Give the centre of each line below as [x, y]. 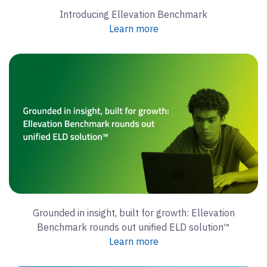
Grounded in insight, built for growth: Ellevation [133, 213]
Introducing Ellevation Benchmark [133, 15]
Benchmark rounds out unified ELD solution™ [133, 227]
